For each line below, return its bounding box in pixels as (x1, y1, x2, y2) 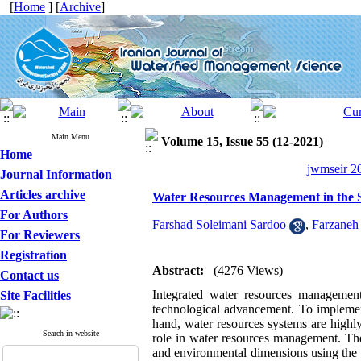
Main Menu (52, 132, 89, 141)
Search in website (42, 329, 99, 338)
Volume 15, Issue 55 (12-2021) (161, 135, 323, 148)
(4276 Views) (214, 263, 283, 277)
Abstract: (152, 263, 204, 277)
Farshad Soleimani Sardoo (152, 218, 286, 232)
